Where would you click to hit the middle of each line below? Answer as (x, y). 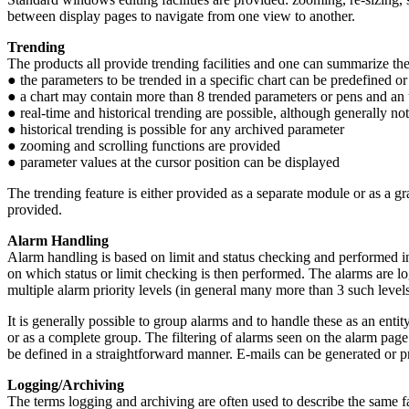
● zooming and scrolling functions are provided (144, 146)
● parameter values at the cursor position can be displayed (173, 162)
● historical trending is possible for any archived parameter (176, 129)
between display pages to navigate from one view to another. (181, 16)
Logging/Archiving (66, 385)
